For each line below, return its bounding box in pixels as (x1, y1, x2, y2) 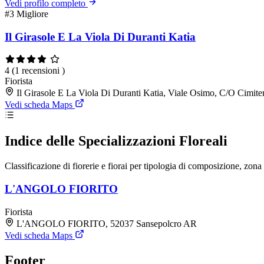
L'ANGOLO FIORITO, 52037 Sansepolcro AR (16, 218, 197, 229)
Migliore (16, 9, 48, 19)
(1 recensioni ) (12, 65, 65, 75)
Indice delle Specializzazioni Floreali (5, 133, 227, 149)
